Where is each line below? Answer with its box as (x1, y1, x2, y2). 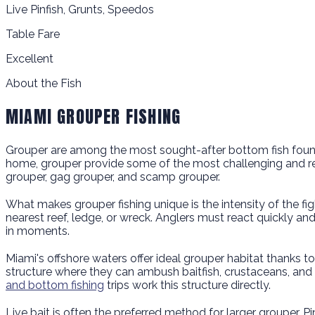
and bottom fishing (6, 278, 104, 292)
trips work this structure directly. (104, 278, 271, 292)
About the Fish (6, 76, 82, 90)
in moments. (6, 224, 70, 238)
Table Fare (6, 27, 60, 41)
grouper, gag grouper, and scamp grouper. (6, 169, 220, 184)
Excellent (6, 51, 53, 65)
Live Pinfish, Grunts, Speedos (6, 2, 154, 16)
